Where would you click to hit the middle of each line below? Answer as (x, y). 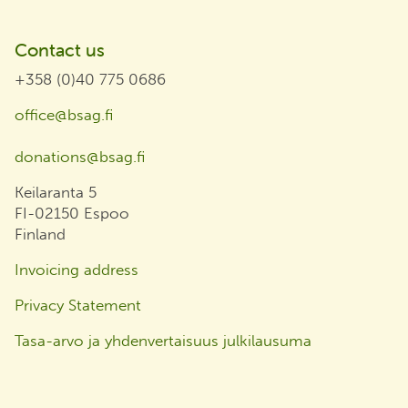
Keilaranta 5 (56, 193)
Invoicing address (76, 270)
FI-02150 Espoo (72, 214)
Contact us (60, 50)
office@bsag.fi (64, 115)
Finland (40, 235)
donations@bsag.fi (80, 157)
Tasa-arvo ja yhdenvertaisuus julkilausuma (163, 341)
